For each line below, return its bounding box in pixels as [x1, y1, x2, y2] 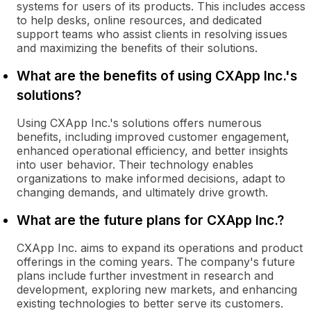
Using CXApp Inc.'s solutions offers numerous [17, 116, 262, 130]
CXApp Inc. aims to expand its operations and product [17, 241, 303, 255]
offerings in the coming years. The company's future [17, 255, 295, 269]
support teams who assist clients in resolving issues [17, 27, 287, 41]
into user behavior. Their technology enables [17, 158, 253, 171]
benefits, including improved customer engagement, [17, 130, 289, 144]
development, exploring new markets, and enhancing [17, 283, 297, 296]
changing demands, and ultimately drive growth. [17, 185, 268, 199]
